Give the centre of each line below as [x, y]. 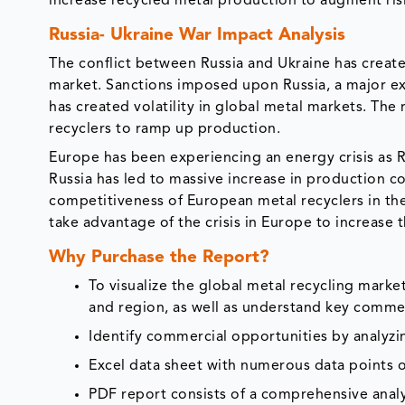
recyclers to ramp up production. [167, 130]
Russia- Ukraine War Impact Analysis [198, 36]
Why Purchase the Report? [160, 259]
